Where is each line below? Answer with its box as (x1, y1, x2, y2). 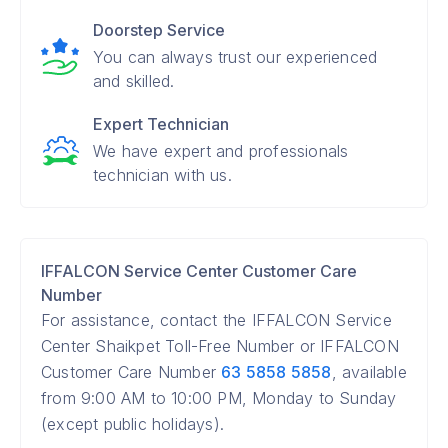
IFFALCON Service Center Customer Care (41, 261, 357, 281)
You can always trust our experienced (93, 47, 378, 67)
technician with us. (93, 165, 232, 185)
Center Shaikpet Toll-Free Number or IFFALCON (41, 336, 399, 356)
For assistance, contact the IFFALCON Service (41, 310, 392, 330)
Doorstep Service (93, 20, 225, 40)
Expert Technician (93, 114, 229, 134)
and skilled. (93, 71, 175, 91)
